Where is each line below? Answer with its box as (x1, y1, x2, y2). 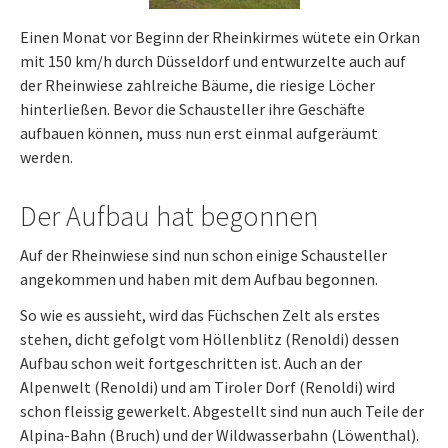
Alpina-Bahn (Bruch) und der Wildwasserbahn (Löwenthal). (20, 425, 419, 445)
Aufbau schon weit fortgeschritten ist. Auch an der (20, 353, 362, 373)
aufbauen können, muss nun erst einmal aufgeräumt (20, 123, 378, 143)
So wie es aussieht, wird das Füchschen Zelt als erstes (20, 305, 380, 325)
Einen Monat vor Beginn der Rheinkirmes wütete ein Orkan (20, 27, 420, 47)
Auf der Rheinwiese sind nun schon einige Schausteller (20, 245, 387, 265)
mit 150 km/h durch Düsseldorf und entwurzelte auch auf (20, 51, 406, 71)
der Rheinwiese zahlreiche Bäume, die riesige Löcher (20, 75, 375, 95)
